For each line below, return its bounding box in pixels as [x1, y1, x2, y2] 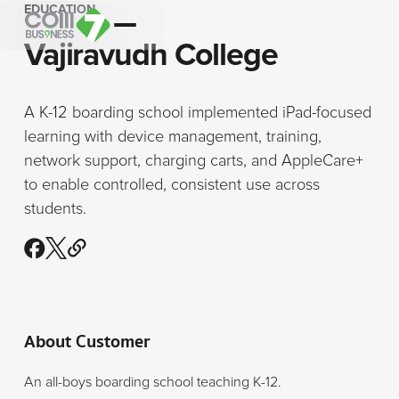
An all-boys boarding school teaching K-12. [23, 372, 281, 391]
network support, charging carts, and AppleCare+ [23, 151, 363, 171]
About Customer [23, 328, 151, 356]
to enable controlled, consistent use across [23, 175, 320, 195]
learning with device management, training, [23, 126, 322, 147]
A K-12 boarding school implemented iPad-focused [23, 102, 371, 123]
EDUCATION [23, 2, 95, 17]
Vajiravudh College [23, 35, 278, 75]
